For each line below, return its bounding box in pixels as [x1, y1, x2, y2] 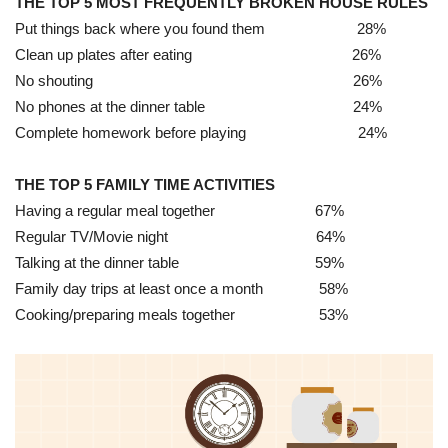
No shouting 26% [15, 71, 382, 89]
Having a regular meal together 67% [15, 201, 344, 219]
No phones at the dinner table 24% [15, 97, 382, 115]
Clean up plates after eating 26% [15, 45, 381, 63]
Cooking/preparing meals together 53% [15, 305, 348, 323]
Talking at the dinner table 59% [15, 253, 344, 271]
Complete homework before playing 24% [15, 123, 387, 141]
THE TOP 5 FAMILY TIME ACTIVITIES [15, 175, 275, 193]
